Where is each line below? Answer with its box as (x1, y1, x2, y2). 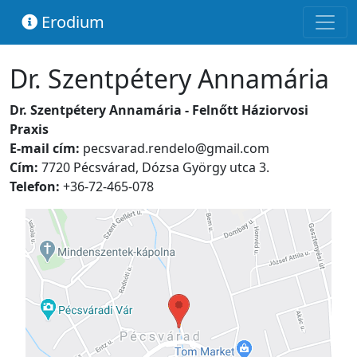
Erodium (37, 11, 104, 33)
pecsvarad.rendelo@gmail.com (83, 139, 269, 157)
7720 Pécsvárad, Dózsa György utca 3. (41, 159, 269, 176)
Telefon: (10, 178, 60, 195)
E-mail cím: (10, 139, 83, 157)
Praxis (10, 120, 49, 138)
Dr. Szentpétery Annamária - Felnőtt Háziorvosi (10, 101, 308, 119)
